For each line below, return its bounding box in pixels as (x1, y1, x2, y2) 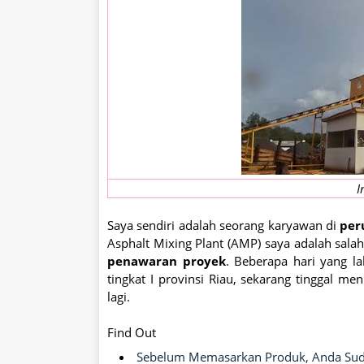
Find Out (107, 324, 156, 341)
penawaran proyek (107, 253, 226, 270)
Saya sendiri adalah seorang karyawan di (107, 217, 340, 234)
